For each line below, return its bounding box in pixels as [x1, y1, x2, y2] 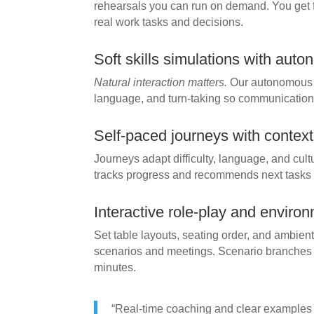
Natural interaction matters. [94, 76, 228, 88]
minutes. [94, 261, 137, 273]
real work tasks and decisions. [94, 15, 244, 28]
